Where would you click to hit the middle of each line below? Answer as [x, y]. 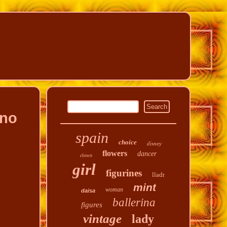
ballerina [134, 202]
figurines [124, 173]
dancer [147, 154]
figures [92, 205]
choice [127, 142]
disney [154, 143]
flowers [115, 153]
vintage [102, 219]
